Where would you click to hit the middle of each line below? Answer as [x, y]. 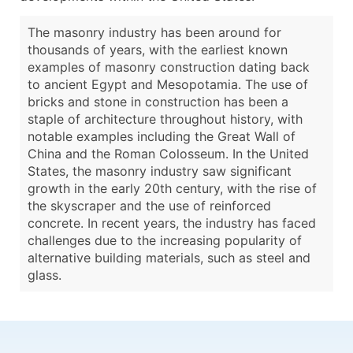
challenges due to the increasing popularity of [165, 241]
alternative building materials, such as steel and [169, 258]
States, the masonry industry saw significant [160, 171]
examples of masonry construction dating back [169, 67]
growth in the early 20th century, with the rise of [172, 189]
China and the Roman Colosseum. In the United [168, 154]
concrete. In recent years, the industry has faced [172, 223]
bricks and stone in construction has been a [158, 102]
